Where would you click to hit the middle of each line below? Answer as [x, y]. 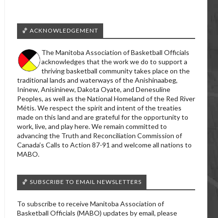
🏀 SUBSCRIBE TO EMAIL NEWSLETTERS [82, 182]
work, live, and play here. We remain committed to [92, 126]
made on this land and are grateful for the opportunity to [103, 117]
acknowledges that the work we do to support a [114, 62]
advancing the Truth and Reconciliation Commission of [100, 136]
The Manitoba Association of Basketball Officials [115, 52]
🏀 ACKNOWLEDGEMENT [60, 30]
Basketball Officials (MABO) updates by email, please [97, 213]
